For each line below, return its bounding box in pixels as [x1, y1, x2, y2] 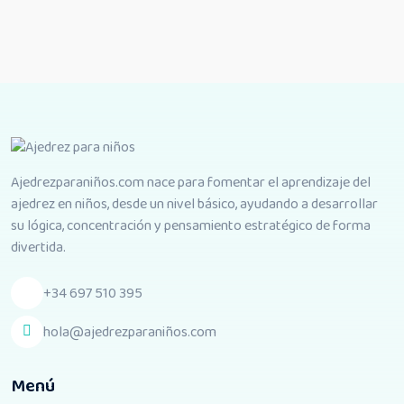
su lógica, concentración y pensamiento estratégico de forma [11, 215, 371, 238]
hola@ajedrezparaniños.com [43, 320, 216, 344]
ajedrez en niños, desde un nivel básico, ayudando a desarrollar [11, 193, 378, 216]
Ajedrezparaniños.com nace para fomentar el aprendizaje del [11, 171, 371, 195]
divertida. [11, 236, 66, 260]
